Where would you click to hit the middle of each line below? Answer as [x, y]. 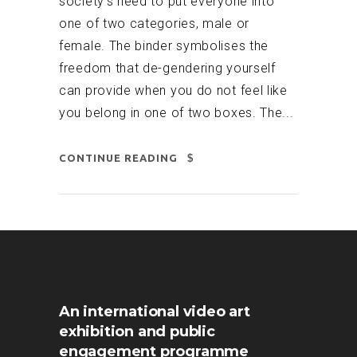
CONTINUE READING [118, 158]
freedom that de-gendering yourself [167, 69]
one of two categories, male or [154, 24]
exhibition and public [137, 332]
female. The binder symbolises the [164, 46]
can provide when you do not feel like [173, 91]
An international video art [155, 312]
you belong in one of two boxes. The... [177, 113]
